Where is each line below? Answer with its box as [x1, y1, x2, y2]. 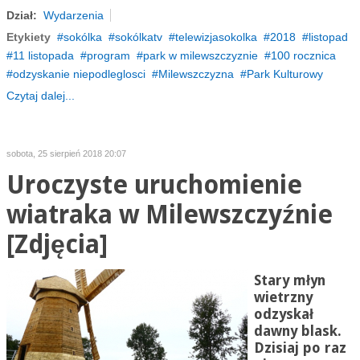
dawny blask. [253, 323, 342, 339]
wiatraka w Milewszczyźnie [6, 200, 333, 230]
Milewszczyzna [157, 67, 234, 80]
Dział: [6, 9, 37, 22]
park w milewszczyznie [142, 49, 258, 62]
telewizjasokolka [174, 31, 257, 43]
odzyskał [253, 306, 313, 322]
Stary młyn [253, 272, 325, 288]
